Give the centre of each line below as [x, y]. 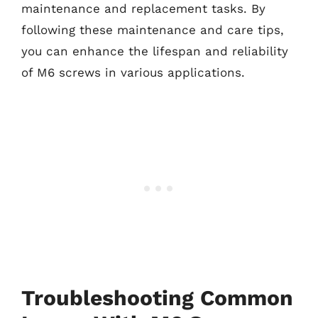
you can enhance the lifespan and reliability [155, 51]
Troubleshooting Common [157, 298]
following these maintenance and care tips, [153, 29]
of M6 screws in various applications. [133, 72]
